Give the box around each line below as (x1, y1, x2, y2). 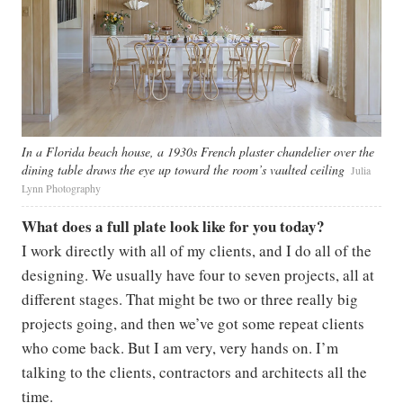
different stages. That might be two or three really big (22, 289, 358, 309)
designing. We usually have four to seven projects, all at (22, 264, 374, 285)
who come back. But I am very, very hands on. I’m (22, 337, 338, 358)
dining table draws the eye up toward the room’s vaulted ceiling (22, 161, 345, 178)
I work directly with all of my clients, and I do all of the (22, 240, 372, 261)
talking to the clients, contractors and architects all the (22, 362, 367, 382)
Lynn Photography (22, 181, 101, 195)
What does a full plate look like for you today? (22, 215, 325, 237)
